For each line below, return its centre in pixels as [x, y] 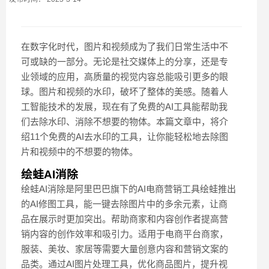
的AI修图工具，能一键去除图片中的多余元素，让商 [124, 204]
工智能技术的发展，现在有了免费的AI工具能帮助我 [124, 107]
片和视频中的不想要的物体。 [80, 152]
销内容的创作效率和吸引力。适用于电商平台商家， [125, 234]
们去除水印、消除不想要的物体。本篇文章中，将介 [125, 122]
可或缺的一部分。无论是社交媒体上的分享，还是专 [125, 62]
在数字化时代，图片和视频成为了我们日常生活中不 [125, 47]
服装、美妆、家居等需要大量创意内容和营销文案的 [125, 249]
